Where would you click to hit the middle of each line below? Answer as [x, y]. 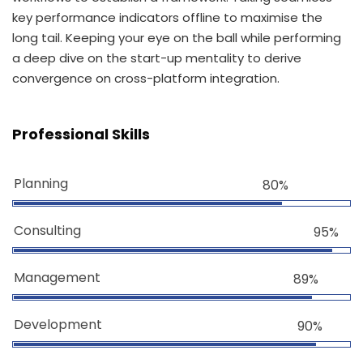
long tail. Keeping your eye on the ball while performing [177, 38]
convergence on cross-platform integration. [146, 78]
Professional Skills [81, 134]
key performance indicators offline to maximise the [167, 17]
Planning [41, 184]
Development [58, 325]
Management [57, 278]
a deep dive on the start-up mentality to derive [157, 58]
